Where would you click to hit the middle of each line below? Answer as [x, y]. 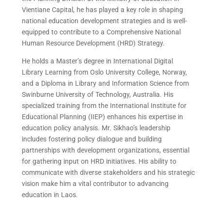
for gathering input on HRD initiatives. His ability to [99, 161]
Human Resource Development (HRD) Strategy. [93, 43]
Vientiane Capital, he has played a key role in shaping [102, 10]
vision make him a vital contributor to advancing [95, 184]
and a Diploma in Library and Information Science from [105, 83]
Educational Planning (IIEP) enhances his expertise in [102, 117]
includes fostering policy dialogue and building [92, 139]
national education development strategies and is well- [104, 21]
